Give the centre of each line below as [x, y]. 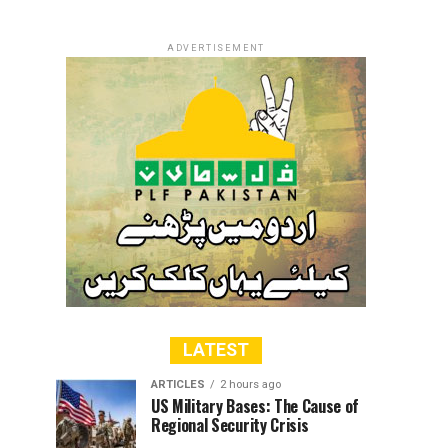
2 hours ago [250, 385]
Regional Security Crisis [230, 425]
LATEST [216, 350]
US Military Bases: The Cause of [255, 406]
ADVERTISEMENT [216, 48]
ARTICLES [178, 385]
